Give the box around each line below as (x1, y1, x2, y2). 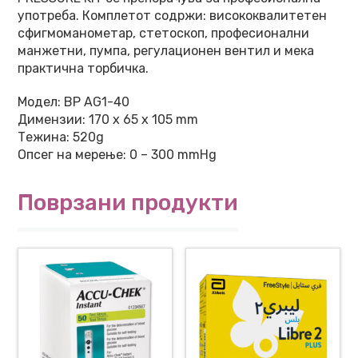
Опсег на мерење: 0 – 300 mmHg (18, 147, 217, 162)
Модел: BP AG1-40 (18, 94, 129, 109)
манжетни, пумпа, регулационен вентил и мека (18, 43, 314, 58)
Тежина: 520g (18, 129, 104, 145)
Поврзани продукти (18, 189, 238, 216)
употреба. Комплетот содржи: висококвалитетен (18, 8, 327, 23)
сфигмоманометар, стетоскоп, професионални (18, 26, 309, 41)
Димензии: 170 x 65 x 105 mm (18, 112, 198, 127)
